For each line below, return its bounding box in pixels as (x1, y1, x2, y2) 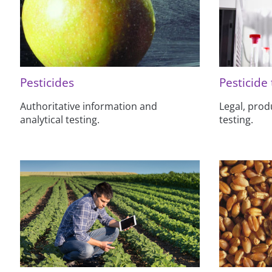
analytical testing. (20, 113, 100, 127)
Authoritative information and (20, 100, 158, 114)
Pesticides (20, 75, 75, 90)
